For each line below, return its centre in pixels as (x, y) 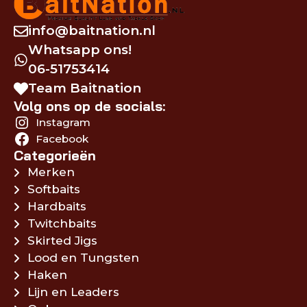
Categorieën (55, 156)
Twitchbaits (62, 224)
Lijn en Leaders (73, 292)
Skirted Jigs (62, 241)
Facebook (62, 139)
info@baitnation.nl (92, 31)
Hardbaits (57, 207)
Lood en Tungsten (83, 258)
